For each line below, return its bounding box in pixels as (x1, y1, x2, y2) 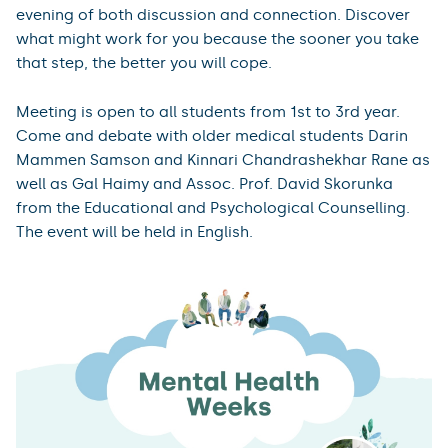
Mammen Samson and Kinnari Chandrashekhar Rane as (16, 150, 430, 169)
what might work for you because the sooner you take (16, 29, 419, 48)
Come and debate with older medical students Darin (16, 126, 408, 145)
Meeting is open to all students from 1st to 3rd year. (16, 102, 400, 121)
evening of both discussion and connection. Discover (16, 5, 410, 24)
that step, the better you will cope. (16, 53, 272, 72)
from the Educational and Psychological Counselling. (16, 198, 410, 217)
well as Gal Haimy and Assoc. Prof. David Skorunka (16, 174, 393, 193)
